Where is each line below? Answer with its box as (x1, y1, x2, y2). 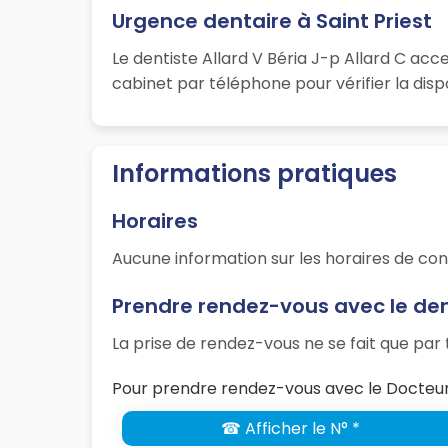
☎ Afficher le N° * (220, 417, 360, 441)
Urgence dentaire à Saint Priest (112, 7, 432, 36)
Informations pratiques (112, 157, 397, 191)
